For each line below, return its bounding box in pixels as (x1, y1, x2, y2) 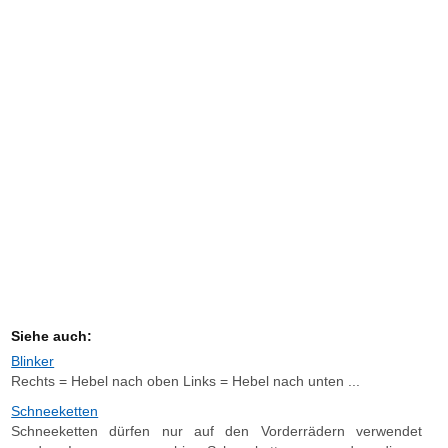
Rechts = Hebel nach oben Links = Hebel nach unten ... (11, 373, 361, 389)
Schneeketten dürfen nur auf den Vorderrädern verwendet (11, 423, 422, 439)
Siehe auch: (11, 328, 93, 344)
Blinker (11, 353, 55, 369)
